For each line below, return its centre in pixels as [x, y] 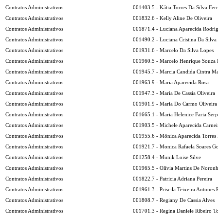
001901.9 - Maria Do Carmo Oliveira [175, 104]
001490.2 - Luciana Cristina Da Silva [175, 39]
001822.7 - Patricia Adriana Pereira [173, 179]
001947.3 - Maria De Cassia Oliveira [174, 93]
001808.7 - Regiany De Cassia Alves [174, 200]
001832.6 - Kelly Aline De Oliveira [173, 18]
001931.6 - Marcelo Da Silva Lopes [173, 50]
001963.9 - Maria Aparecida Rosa [171, 82]
